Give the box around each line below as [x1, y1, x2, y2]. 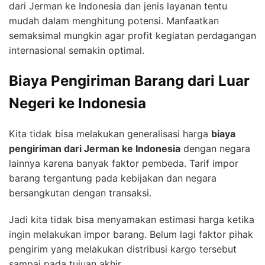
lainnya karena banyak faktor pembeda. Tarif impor [9, 157, 238, 169]
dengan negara [180, 142, 250, 154]
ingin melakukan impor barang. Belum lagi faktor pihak [9, 228, 253, 240]
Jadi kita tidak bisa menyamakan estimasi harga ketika [9, 213, 254, 225]
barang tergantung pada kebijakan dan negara [9, 172, 216, 184]
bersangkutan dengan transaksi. [9, 186, 151, 199]
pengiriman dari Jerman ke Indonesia [9, 142, 180, 154]
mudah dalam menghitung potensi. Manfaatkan [9, 14, 219, 27]
